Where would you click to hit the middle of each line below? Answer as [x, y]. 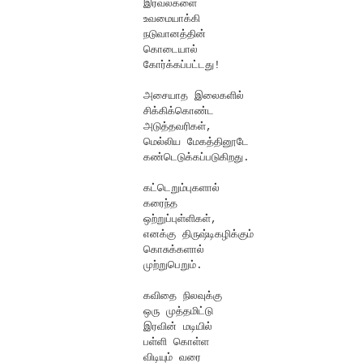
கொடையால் [171, 50]
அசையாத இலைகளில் [194, 96]
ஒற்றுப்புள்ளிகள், [180, 220]
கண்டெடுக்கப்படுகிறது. [196, 158]
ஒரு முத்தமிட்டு [178, 312]
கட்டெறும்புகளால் [181, 189]
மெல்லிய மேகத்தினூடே [196, 143]
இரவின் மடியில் [178, 327]
